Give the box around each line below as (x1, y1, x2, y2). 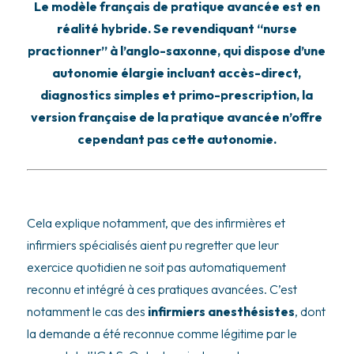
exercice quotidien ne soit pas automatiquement (26, 258, 286, 275)
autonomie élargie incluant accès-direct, (52, 64, 302, 81)
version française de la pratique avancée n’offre (31, 108, 323, 125)
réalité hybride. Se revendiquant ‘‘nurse (56, 20, 297, 36)
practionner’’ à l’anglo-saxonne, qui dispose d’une (28, 42, 326, 58)
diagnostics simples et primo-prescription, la (40, 86, 314, 103)
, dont (294, 303, 326, 319)
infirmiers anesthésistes (147, 303, 295, 319)
